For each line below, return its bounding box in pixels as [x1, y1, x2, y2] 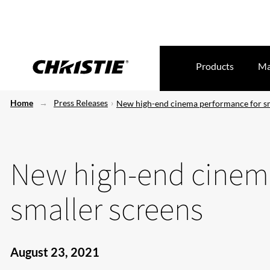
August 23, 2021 [10, 245, 99, 259]
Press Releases [54, 98, 108, 108]
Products [196, 60, 234, 72]
